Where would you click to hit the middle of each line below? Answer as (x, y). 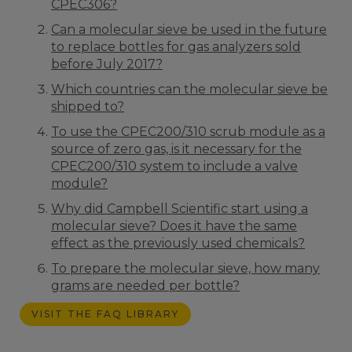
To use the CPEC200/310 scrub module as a (188, 132)
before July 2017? (107, 64)
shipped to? (88, 106)
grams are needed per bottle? (145, 286)
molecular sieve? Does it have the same (174, 226)
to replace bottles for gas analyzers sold (176, 47)
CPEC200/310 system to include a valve (174, 166)
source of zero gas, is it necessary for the (176, 149)
